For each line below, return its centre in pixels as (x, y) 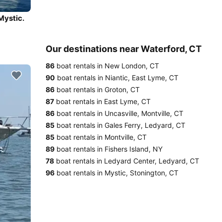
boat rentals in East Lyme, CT (102, 101)
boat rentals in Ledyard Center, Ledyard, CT (127, 161)
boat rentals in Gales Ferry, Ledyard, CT (120, 125)
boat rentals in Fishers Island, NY (109, 149)
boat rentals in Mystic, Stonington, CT (116, 173)
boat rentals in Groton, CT (97, 89)
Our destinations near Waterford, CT (124, 49)
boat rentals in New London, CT (107, 66)
